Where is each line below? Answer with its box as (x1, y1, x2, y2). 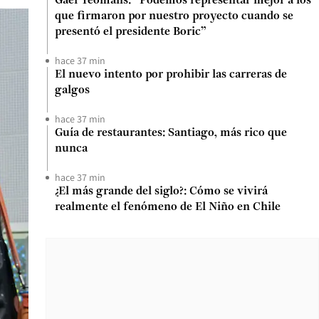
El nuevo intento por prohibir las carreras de (55, 69, 287, 80)
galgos (55, 85, 90, 96)
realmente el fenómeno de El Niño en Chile (55, 202, 281, 213)
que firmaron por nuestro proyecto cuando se (55, 11, 293, 22)
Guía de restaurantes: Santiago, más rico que (55, 127, 287, 139)
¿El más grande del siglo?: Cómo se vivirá (55, 186, 268, 197)
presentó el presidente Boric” (55, 26, 206, 38)
